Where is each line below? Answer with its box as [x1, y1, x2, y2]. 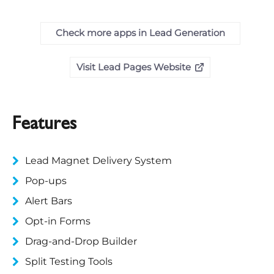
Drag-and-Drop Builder [25, 235, 137, 247]
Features [12, 116, 76, 133]
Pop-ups [25, 174, 67, 187]
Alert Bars [25, 194, 72, 207]
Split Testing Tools [25, 255, 113, 267]
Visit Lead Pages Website [76, 61, 191, 73]
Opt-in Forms [25, 215, 91, 227]
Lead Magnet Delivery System [25, 154, 172, 166]
